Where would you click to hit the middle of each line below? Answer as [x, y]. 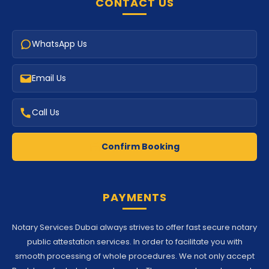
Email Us [49, 78]
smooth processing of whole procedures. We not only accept [134, 256]
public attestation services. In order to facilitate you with [134, 242]
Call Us [46, 113]
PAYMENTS [134, 198]
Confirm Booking [141, 147]
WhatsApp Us [59, 44]
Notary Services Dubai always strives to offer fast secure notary [134, 228]
